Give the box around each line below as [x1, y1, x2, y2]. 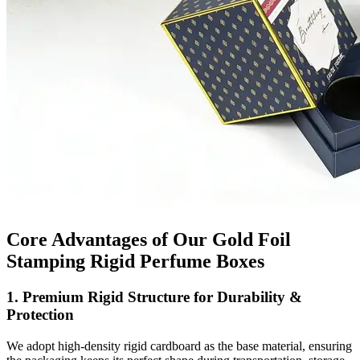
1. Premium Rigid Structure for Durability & [6, 288, 302, 305]
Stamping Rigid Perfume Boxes [6, 251, 264, 272]
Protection [6, 305, 74, 323]
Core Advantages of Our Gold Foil [6, 229, 291, 250]
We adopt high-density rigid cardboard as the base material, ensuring [6, 338, 352, 353]
